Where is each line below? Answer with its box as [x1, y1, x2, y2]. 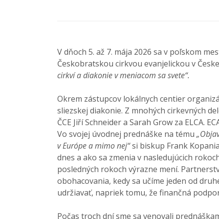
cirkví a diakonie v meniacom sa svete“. [57, 69, 192, 81]
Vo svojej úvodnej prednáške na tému [57, 128, 197, 139]
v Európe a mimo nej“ [57, 140, 130, 151]
